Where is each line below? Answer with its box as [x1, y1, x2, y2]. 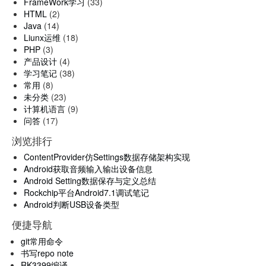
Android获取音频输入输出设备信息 [24, 163, 153, 175]
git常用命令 [21, 235, 63, 247]
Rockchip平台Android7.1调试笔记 [24, 186, 149, 198]
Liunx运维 [24, 31, 61, 43]
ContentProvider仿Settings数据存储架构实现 [24, 151, 190, 163]
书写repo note [21, 246, 74, 259]
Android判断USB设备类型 [24, 198, 119, 210]
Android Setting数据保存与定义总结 [24, 175, 156, 186]
